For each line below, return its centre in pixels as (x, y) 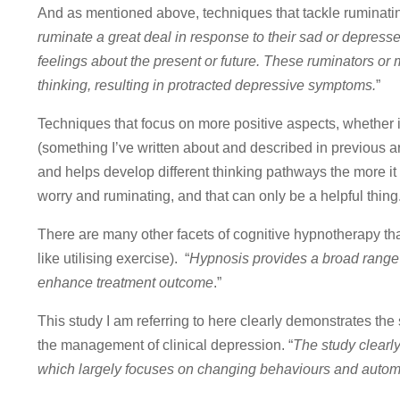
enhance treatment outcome (125, 283)
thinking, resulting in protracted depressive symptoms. (207, 86)
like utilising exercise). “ (113, 259)
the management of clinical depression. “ (165, 346)
